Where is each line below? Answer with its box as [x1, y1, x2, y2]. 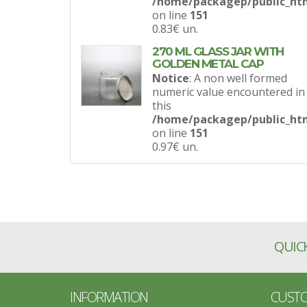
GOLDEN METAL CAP [152, 57, 264, 71]
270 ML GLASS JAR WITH [152, 45, 284, 58]
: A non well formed [189, 71, 288, 86]
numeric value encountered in [152, 84, 306, 99]
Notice [152, 71, 190, 86]
